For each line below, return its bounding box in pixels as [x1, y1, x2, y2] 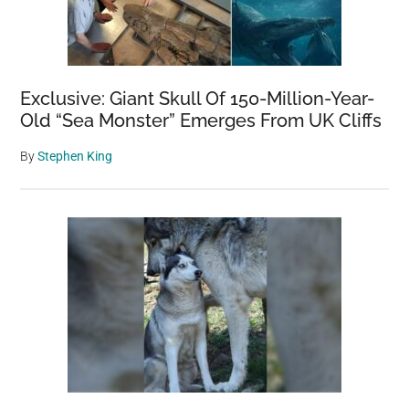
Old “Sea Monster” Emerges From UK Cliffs [20, 110, 383, 132]
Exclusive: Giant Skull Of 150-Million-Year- [20, 88, 375, 110]
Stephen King [37, 149, 113, 164]
